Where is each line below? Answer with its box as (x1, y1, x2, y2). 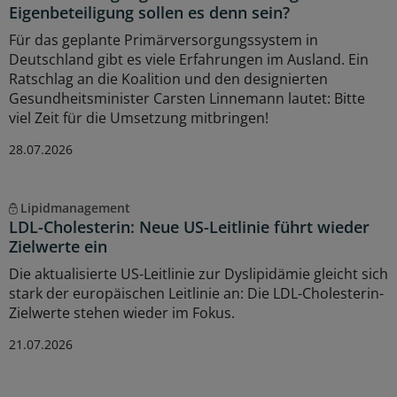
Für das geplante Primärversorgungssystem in (9, 29, 318, 50)
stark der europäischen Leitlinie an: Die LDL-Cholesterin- (9, 283, 384, 303)
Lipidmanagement (19, 198, 130, 216)
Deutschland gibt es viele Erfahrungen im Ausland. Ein (9, 49, 369, 69)
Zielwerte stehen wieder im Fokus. (9, 302, 235, 323)
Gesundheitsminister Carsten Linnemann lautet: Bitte (9, 88, 365, 108)
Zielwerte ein (9, 235, 107, 257)
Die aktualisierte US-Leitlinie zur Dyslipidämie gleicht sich (9, 263, 388, 284)
